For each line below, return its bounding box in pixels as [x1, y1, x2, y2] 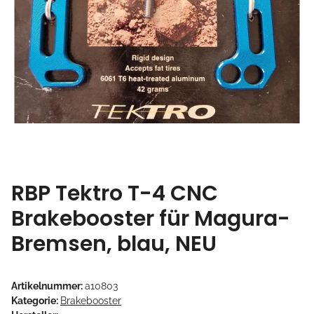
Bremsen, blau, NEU [11, 228, 217, 259]
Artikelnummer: [11, 280, 85, 292]
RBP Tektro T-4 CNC [11, 178, 218, 208]
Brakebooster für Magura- [11, 203, 290, 233]
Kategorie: [11, 294, 60, 306]
